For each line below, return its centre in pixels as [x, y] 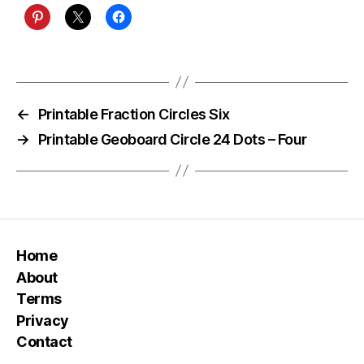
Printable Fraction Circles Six [134, 114]
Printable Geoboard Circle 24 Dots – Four [172, 139]
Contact [44, 342]
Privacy [43, 320]
